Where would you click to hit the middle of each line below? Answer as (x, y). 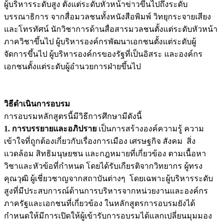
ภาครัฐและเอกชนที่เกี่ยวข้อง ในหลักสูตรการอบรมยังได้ (100, 203)
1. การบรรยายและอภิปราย (50, 128)
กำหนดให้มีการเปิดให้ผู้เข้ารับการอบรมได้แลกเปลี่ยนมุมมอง (108, 216)
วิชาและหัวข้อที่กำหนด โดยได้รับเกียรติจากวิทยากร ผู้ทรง (103, 166)
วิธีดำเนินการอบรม (37, 104)
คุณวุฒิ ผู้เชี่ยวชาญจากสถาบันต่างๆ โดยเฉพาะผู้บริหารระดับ (109, 178)
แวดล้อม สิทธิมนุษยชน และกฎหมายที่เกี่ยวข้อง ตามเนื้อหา (105, 153)
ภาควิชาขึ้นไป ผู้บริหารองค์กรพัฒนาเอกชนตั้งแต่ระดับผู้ (100, 41)
